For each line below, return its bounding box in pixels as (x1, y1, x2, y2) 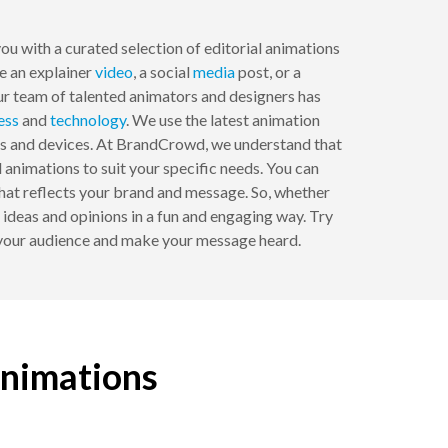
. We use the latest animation (126, 110, 320, 130)
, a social (132, 62, 193, 82)
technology (50, 110, 126, 130)
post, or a (234, 62, 301, 82)
